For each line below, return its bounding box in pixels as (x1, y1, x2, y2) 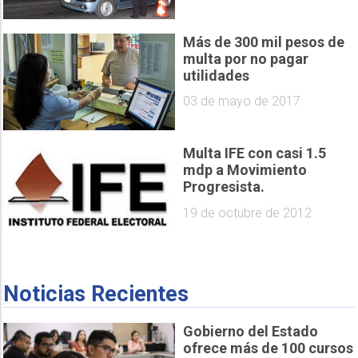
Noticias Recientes (3, 281, 189, 308)
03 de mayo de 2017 (183, 93, 300, 109)
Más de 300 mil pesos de (183, 33, 344, 50)
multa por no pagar (183, 50, 308, 67)
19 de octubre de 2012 (183, 205, 312, 221)
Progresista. (183, 177, 265, 195)
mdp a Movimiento (183, 161, 307, 178)
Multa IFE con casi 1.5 (183, 144, 326, 161)
